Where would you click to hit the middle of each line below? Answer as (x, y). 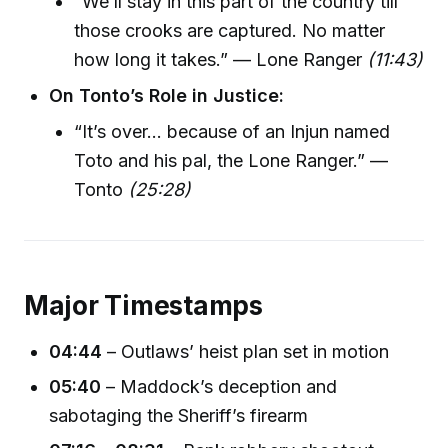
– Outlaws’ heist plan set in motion (246, 351)
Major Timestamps (143, 306)
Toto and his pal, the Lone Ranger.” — (231, 160)
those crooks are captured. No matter (230, 31)
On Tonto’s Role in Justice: (167, 95)
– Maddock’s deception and (219, 386)
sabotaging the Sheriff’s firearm (179, 415)
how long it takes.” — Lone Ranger (221, 60)
